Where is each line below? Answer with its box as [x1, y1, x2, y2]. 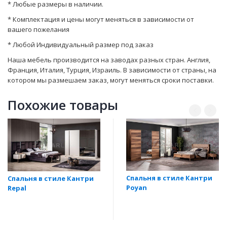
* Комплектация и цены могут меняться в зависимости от [8, 14, 194, 24]
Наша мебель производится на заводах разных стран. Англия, [8, 55, 210, 64]
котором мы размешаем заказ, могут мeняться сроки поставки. [8, 75, 214, 85]
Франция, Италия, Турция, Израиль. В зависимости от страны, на [8, 65, 216, 74]
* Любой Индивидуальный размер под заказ [8, 40, 154, 49]
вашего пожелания [8, 24, 69, 34]
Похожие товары [8, 95, 118, 114]
